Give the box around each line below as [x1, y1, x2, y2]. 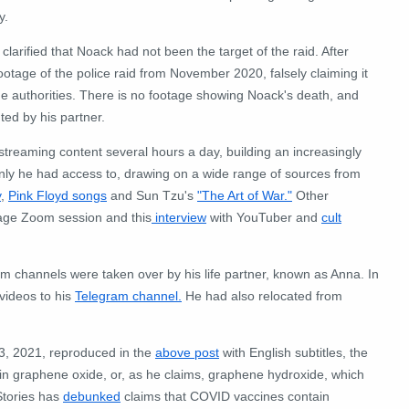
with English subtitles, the [219, 344, 368, 360]
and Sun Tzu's [107, 187, 197, 203]
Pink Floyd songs [8, 187, 107, 203]
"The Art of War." [197, 187, 292, 203]
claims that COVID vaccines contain [121, 388, 330, 404]
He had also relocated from [182, 288, 342, 303]
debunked [63, 388, 121, 404]
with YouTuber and [206, 209, 321, 225]
